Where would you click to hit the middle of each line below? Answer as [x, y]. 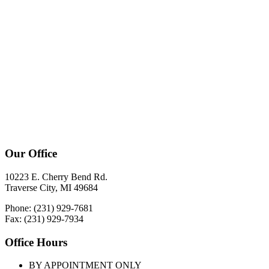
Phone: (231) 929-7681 [49, 208]
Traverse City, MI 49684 [51, 187]
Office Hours [36, 242]
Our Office [31, 154]
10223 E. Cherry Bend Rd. [56, 177]
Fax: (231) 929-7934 [44, 219]
